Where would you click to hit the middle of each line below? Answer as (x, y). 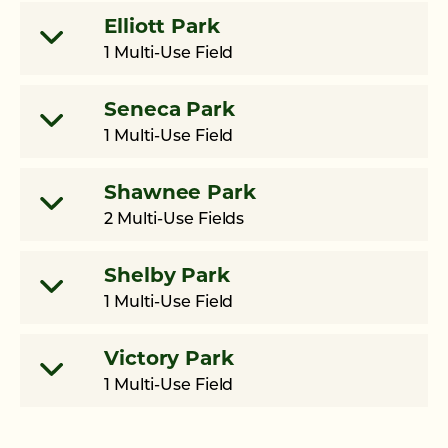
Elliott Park (162, 27)
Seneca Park (169, 110)
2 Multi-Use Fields (174, 219)
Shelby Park (167, 276)
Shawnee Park (180, 193)
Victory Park (169, 359)
